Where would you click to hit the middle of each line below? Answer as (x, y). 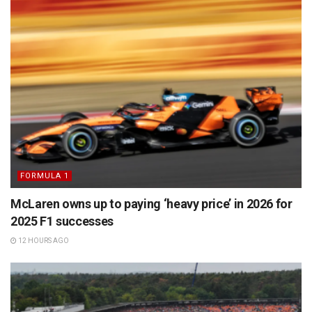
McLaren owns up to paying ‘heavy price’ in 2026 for (151, 204)
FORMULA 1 (45, 176)
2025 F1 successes (62, 221)
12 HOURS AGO (43, 241)
